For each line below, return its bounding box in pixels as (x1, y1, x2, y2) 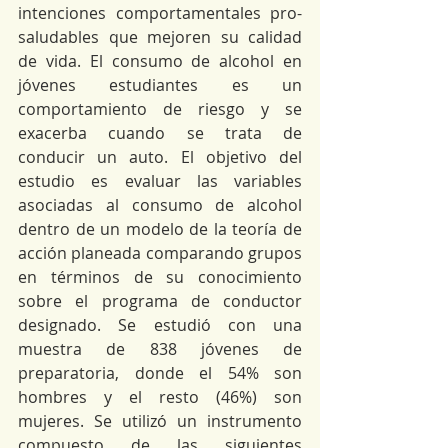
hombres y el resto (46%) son (18, 386, 302, 408)
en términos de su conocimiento (18, 266, 302, 288)
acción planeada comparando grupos (18, 242, 302, 264)
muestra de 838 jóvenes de (18, 338, 302, 360)
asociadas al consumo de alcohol (18, 194, 302, 216)
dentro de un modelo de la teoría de (18, 218, 302, 240)
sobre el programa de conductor (18, 290, 302, 312)
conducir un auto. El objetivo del (18, 146, 302, 168)
